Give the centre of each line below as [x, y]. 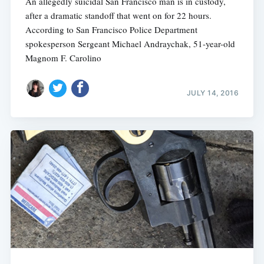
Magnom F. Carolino [63, 57]
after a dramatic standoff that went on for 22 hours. [118, 15]
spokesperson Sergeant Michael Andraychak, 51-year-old [130, 43]
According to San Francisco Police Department [111, 29]
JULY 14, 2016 [213, 93]
